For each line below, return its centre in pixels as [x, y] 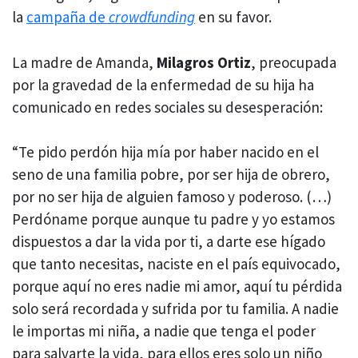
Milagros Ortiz [204, 62]
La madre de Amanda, [84, 62]
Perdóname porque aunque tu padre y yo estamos [173, 219]
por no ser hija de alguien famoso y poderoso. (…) [172, 197]
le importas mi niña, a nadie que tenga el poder [164, 331]
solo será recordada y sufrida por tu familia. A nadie [175, 309]
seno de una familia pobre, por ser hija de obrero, [171, 175]
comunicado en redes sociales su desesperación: [169, 107]
